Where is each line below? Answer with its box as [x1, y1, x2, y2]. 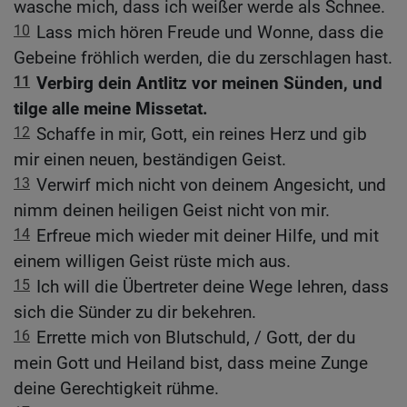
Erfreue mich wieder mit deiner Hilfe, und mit [36, 225, 379, 247]
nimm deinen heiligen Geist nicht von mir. [14, 200, 330, 222]
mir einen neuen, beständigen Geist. [14, 149, 286, 171]
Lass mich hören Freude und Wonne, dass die [36, 22, 383, 44]
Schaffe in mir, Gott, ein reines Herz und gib [36, 124, 367, 145]
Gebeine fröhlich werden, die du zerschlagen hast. [14, 47, 392, 69]
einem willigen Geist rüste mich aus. [14, 251, 291, 273]
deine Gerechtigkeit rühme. [14, 378, 219, 400]
